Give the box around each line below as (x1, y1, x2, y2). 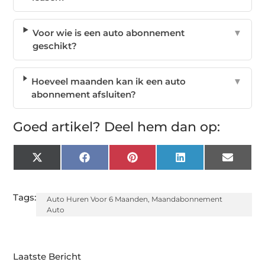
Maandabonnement (151, 195, 223, 204)
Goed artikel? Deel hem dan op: (13, 119, 221, 135)
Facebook (89, 156, 135, 167)
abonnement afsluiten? (31, 89, 136, 101)
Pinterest (137, 156, 178, 167)
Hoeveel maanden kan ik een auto (31, 76, 186, 88)
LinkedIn (185, 156, 225, 167)
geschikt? (33, 40, 77, 52)
